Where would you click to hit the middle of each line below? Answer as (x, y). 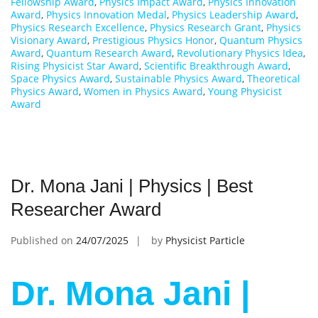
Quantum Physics (261, 40)
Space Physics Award (60, 79)
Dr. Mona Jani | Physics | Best (132, 186)
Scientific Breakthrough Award (216, 66)
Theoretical (274, 79)
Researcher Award (86, 210)
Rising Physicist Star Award (75, 66)
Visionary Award (49, 40)
